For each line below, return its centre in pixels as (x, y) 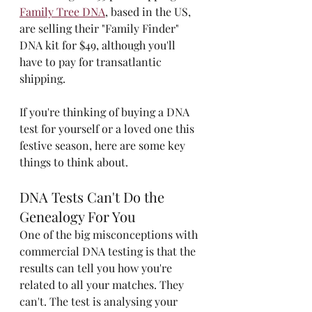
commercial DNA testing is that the (109, 251)
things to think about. (74, 162)
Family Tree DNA (62, 11)
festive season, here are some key (104, 145)
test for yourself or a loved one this (108, 128)
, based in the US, (149, 11)
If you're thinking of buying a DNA (106, 112)
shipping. (42, 78)
